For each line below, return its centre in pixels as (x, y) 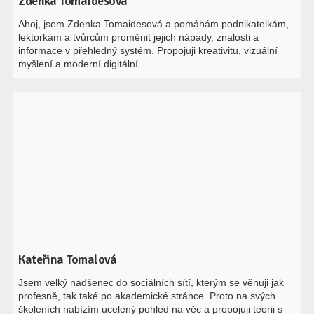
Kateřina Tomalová (67, 259)
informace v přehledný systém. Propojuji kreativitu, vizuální (148, 50)
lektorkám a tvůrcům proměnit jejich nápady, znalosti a (139, 37)
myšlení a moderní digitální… (83, 64)
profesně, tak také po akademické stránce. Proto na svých (147, 296)
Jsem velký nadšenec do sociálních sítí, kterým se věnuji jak (151, 282)
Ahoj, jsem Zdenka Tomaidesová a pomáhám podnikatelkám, (154, 24)
